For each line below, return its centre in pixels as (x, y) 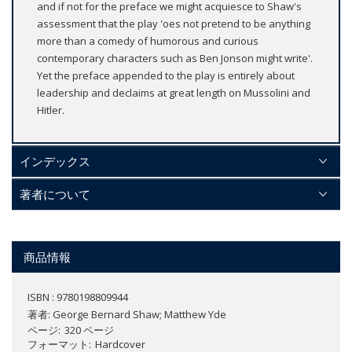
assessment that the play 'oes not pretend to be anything (174, 24)
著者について (55, 194)
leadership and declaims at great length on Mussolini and (174, 93)
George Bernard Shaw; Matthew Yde (139, 315)
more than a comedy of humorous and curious (148, 41)
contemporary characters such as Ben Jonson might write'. (175, 59)
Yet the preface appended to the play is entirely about (166, 76)
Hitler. (51, 110)
